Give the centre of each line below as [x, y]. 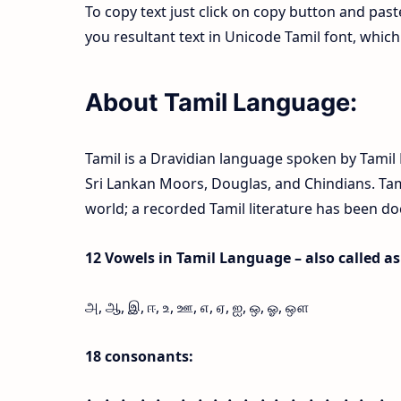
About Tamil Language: [221, 103]
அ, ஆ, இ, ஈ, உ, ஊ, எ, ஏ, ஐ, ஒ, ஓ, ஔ [196, 307]
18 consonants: [139, 357]
